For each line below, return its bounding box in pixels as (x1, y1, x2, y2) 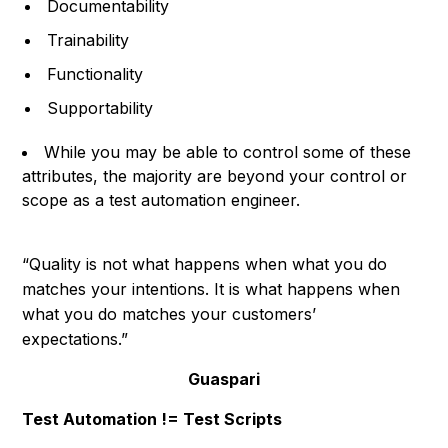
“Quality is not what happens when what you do (22, 253, 388, 274)
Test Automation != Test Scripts (22, 408, 283, 429)
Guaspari (188, 368, 260, 389)
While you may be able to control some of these (44, 141, 412, 162)
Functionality (47, 63, 144, 84)
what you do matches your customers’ (22, 303, 317, 324)
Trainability (47, 29, 130, 50)
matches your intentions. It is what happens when (22, 278, 401, 299)
